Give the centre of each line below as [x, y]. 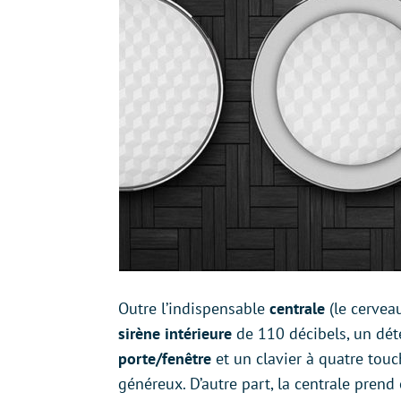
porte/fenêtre [165, 358]
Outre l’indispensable [194, 308]
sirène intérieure [175, 333]
